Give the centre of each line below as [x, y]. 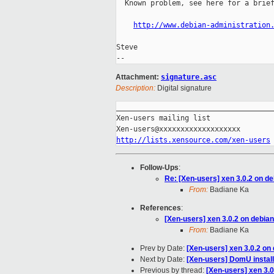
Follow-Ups [159, 168]
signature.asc [189, 77]
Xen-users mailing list [163, 118]
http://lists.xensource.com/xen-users [193, 140]
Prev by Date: [163, 249]
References [161, 208]
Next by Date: [163, 260]
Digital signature [183, 88]
